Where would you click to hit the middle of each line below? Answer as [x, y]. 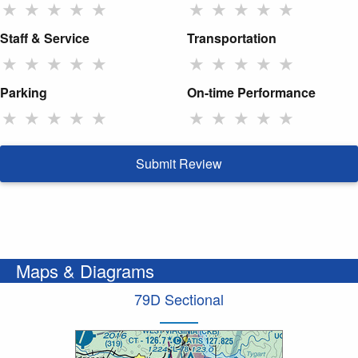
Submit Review [179, 163]
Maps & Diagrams [85, 270]
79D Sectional [179, 298]
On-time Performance [251, 93]
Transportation [232, 38]
